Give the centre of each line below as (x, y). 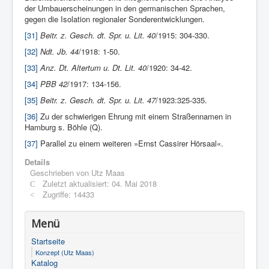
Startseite (48, 241)
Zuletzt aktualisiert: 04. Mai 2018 (100, 184)
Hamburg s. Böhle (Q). (64, 127)
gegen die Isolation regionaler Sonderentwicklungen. (115, 19)
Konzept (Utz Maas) (65, 252)
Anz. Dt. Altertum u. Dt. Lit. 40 (93, 68)
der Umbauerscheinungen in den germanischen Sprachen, (125, 8)
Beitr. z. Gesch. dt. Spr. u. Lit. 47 (98, 100)
